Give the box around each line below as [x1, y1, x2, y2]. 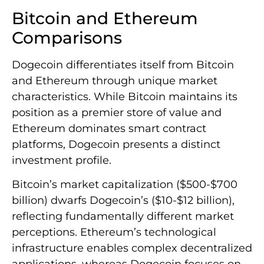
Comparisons [12, 27, 122, 48]
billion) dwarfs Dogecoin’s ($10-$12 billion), [12, 194, 235, 207]
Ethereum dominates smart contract [12, 121, 206, 135]
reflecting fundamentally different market [12, 210, 234, 223]
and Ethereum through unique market [12, 74, 217, 87]
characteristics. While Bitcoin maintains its [12, 90, 237, 103]
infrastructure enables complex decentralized [12, 242, 252, 255]
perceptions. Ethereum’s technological [12, 226, 216, 239]
